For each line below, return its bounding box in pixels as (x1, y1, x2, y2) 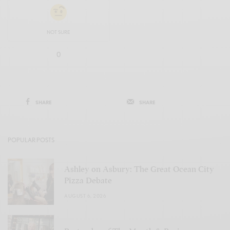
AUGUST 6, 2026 (64, 192, 106, 199)
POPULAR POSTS (8, 136, 54, 144)
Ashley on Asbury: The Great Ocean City (64, 164, 214, 175)
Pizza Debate (64, 175, 112, 186)
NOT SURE (47, 28, 70, 35)
